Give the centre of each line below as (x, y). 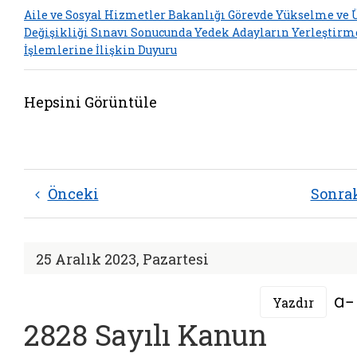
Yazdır (293, 302)
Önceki (73, 194)
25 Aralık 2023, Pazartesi (122, 259)
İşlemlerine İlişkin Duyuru (100, 49)
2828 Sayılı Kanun (145, 335)
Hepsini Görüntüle (90, 102)
